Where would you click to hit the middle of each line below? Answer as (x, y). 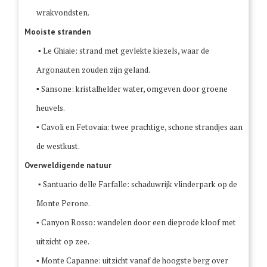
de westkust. (60, 146)
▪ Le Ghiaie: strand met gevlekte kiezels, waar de (123, 51)
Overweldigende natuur (68, 165)
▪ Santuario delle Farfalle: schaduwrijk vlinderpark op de (137, 184)
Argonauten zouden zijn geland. (93, 70)
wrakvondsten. (63, 13)
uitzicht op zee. (63, 242)
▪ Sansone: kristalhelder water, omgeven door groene (132, 89)
